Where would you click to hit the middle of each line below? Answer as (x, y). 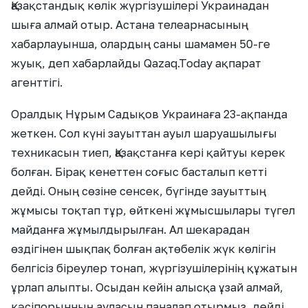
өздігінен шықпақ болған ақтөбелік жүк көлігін (143, 249)
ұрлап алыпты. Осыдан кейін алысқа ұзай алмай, (147, 287)
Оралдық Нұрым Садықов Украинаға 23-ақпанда (149, 114)
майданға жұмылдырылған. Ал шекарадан (130, 230)
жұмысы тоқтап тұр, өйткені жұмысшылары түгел (153, 210)
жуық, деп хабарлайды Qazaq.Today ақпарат (136, 63)
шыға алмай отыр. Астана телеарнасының (130, 25)
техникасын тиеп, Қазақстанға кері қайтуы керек (148, 153)
